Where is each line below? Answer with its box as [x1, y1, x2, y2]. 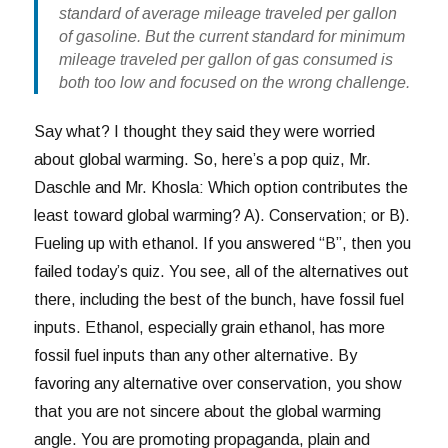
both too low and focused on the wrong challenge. [58, 74, 410, 92]
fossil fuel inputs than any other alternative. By [34, 346, 358, 364]
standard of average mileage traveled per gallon [58, 5, 397, 23]
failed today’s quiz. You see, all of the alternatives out [34, 262, 410, 280]
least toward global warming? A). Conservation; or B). [34, 206, 411, 224]
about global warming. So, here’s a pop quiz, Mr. [34, 150, 372, 168]
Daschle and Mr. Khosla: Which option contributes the [34, 178, 409, 196]
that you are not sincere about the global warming [34, 402, 382, 420]
